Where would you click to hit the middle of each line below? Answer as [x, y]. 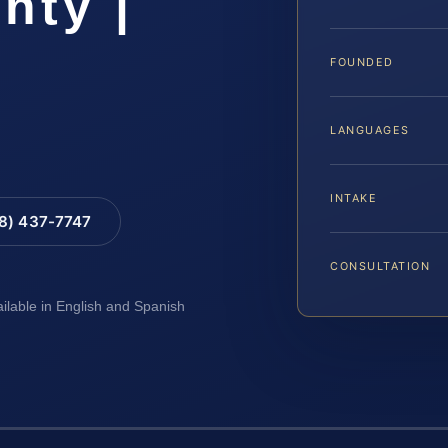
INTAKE [354, 198]
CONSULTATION [380, 266]
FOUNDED [362, 62]
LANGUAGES [370, 130]
